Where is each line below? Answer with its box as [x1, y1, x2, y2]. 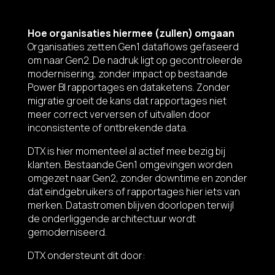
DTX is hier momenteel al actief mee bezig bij [27, 144, 225, 158]
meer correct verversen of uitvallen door [27, 107, 211, 122]
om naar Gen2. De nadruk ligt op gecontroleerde [27, 53, 242, 68]
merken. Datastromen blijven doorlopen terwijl [27, 198, 234, 212]
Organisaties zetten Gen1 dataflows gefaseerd [27, 40, 239, 54]
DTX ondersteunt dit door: [27, 249, 145, 263]
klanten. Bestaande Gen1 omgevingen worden [27, 158, 233, 172]
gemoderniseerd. [27, 225, 107, 239]
